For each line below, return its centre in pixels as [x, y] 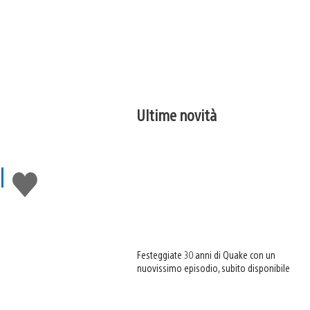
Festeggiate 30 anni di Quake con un [207, 255]
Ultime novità [177, 115]
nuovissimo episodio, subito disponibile [214, 268]
